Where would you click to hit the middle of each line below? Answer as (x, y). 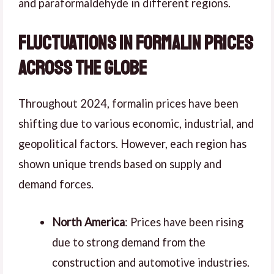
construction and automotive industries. (150, 262)
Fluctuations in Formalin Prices (136, 43)
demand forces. (56, 184)
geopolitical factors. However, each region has (132, 143)
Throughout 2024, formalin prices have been (128, 103)
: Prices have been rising (184, 222)
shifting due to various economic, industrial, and (136, 123)
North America (88, 222)
